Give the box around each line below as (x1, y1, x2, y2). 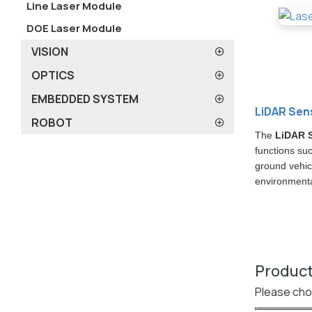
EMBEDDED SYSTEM (31, 91, 139, 107)
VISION (31, 44, 68, 60)
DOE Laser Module (26, 21, 122, 36)
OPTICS (31, 68, 75, 84)
